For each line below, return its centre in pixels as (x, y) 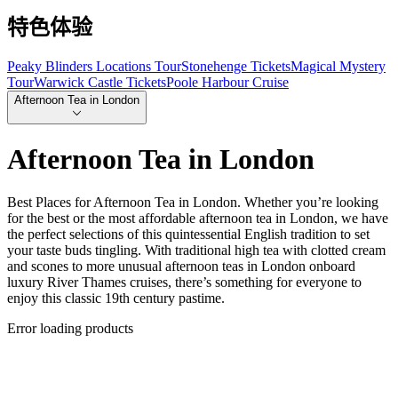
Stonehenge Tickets (236, 67)
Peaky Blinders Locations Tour (94, 67)
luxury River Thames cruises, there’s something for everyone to (184, 283)
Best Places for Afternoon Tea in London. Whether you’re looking (193, 203)
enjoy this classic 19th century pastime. (116, 298)
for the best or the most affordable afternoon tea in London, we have (198, 219)
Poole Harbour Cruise (227, 83)
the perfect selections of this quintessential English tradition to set (188, 235)
